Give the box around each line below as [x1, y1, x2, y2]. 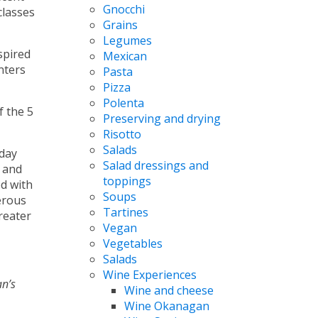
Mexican [102, 48, 147, 64]
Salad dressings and [102, 157, 209, 173]
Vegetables [102, 235, 163, 251]
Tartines [102, 204, 148, 220]
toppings [102, 172, 151, 189]
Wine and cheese [124, 282, 214, 298]
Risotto [102, 126, 141, 142]
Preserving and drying [102, 110, 221, 126]
